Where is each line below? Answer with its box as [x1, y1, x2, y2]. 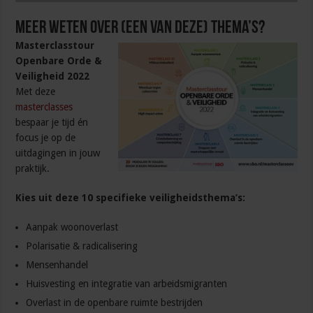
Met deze [15, 86, 56, 98]
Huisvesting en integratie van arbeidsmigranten [26, 278, 228, 290]
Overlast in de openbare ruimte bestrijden [26, 297, 203, 309]
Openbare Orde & [15, 55, 103, 67]
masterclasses [15, 101, 73, 113]
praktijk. [15, 163, 50, 175]
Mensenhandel [26, 259, 89, 271]
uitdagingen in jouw [15, 147, 101, 159]
